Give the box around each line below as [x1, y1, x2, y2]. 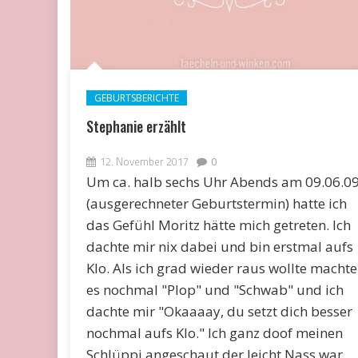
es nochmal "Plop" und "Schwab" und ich [86, 280, 344, 299]
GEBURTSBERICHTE [93, 90, 179, 105]
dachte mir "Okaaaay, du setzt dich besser [86, 301, 352, 320]
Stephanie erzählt [86, 115, 186, 137]
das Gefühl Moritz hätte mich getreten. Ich [86, 215, 351, 234]
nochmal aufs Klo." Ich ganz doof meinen [86, 323, 343, 342]
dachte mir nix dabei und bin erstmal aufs [86, 237, 353, 256]
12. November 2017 [99, 153, 189, 169]
